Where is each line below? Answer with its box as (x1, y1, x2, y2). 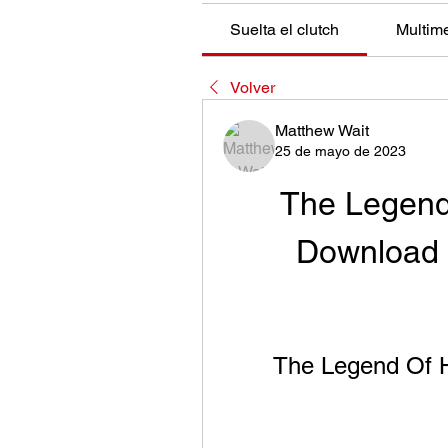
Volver (230, 78, 275, 98)
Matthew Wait (275, 121, 369, 141)
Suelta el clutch (230, 20, 340, 40)
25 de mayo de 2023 (275, 143, 406, 160)
